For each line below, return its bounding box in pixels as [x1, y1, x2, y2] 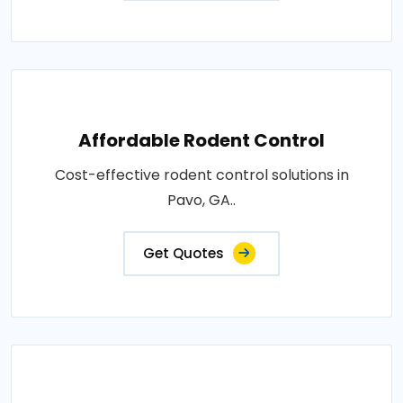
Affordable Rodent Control [78, 128, 325, 153]
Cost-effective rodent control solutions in [54, 165, 349, 185]
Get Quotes [143, 244, 224, 263]
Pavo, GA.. [167, 190, 236, 210]
